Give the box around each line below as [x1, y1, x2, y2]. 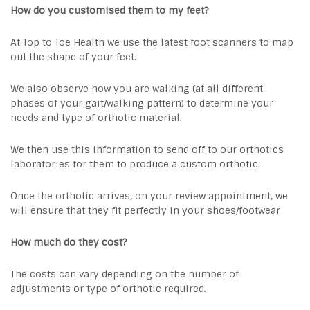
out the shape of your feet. [10, 51, 136, 63]
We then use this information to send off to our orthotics [10, 143, 284, 156]
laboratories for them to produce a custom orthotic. [10, 158, 260, 170]
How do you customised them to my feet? [10, 4, 209, 17]
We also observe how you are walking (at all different [10, 82, 263, 95]
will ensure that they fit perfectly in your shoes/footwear [10, 204, 280, 217]
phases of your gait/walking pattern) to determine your [10, 97, 273, 109]
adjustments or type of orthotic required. [10, 282, 206, 295]
